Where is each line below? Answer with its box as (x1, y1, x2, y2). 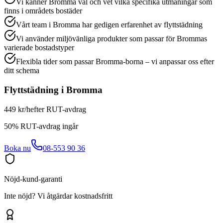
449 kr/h (4, 105, 30, 113)
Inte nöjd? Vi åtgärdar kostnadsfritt (4, 191, 112, 200)
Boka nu (4, 143, 31, 152)
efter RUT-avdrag (30, 105, 86, 113)
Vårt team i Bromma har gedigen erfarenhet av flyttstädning (16, 20, 203, 29)
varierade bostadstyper (4, 43, 74, 52)
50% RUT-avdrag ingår (4, 121, 78, 130)
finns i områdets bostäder (4, 6, 82, 15)
